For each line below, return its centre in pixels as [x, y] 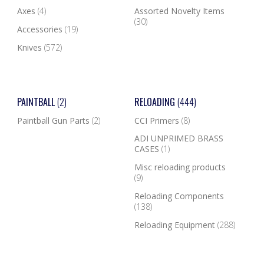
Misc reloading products [180, 167]
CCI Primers [158, 120]
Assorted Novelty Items [179, 11]
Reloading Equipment [176, 225]
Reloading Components [179, 196]
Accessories [41, 29]
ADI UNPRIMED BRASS [179, 138]
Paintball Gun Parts [54, 120]
